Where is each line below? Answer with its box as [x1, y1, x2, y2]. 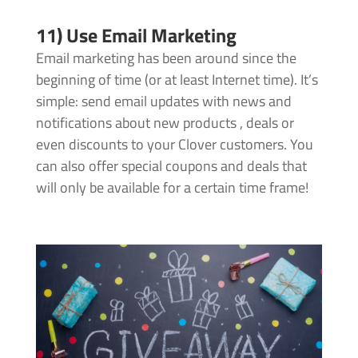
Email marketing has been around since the [35, 46, 296, 69]
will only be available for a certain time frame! [35, 176, 308, 198]
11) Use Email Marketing [35, 20, 237, 50]
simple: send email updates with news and [35, 89, 292, 112]
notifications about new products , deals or [35, 111, 294, 133]
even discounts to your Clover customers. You [35, 133, 313, 155]
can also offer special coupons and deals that [35, 154, 307, 177]
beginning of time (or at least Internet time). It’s [35, 68, 318, 90]
